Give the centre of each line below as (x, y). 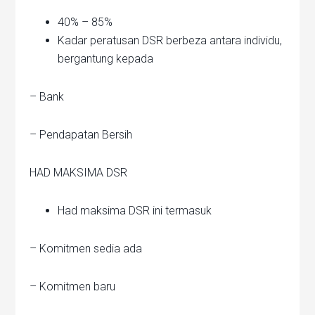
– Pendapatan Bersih (81, 135)
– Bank (47, 97)
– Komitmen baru (73, 287)
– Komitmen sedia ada (86, 249)
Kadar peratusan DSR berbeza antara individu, (170, 41)
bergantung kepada (106, 59)
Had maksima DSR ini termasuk (135, 211)
